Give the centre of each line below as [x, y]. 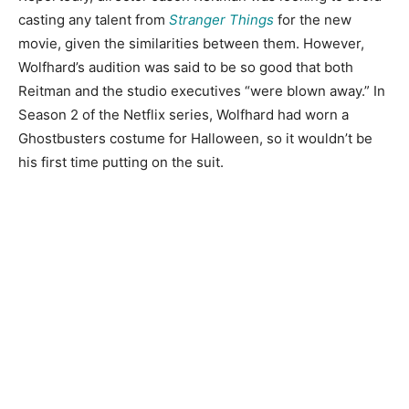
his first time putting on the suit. [121, 162]
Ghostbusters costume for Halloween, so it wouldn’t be [195, 138]
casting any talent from [94, 19]
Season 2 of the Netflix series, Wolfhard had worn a [184, 114]
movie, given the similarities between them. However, [191, 43]
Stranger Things [221, 19]
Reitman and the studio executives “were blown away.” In [202, 90]
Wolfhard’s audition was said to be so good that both [186, 67]
